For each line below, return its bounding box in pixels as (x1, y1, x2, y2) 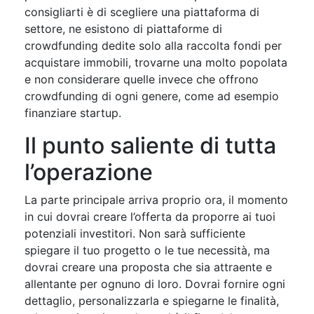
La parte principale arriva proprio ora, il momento (25, 192, 288, 207)
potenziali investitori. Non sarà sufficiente (25, 226, 245, 240)
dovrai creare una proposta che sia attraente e (25, 259, 272, 274)
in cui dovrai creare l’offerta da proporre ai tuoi (25, 209, 275, 224)
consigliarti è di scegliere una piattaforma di (25, 4, 259, 19)
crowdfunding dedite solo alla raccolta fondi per (25, 38, 282, 53)
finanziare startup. (25, 105, 121, 120)
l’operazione (25, 158, 153, 186)
